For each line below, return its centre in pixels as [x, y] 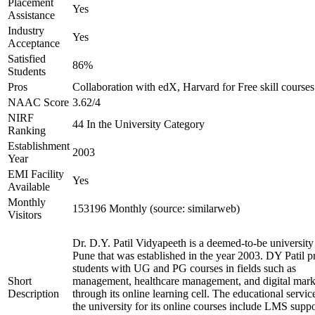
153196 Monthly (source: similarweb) [156, 208]
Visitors [25, 215]
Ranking [27, 130]
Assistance [31, 15]
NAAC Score [38, 102]
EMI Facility [36, 174]
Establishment [39, 146]
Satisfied [27, 59]
